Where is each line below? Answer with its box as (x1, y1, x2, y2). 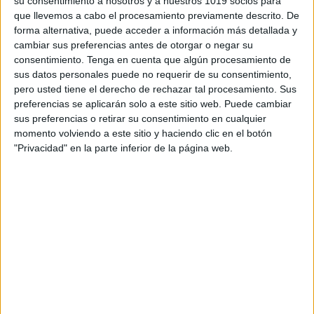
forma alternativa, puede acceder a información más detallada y (14, 24, 297, 36)
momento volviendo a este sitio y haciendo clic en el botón (14, 127, 272, 139)
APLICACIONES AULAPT (52, 206, 187, 220)
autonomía (117, 54, 175, 66)
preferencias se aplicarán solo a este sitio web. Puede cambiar (14, 97, 292, 109)
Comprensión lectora (107, 23, 223, 35)
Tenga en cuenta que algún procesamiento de (87, 53, 291, 65)
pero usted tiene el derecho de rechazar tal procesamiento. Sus (14, 83, 296, 95)
